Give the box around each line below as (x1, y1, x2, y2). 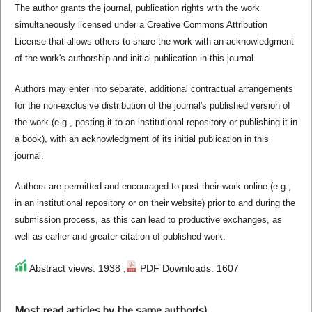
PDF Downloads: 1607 (136, 262, 239, 274)
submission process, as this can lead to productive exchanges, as (14, 214, 282, 225)
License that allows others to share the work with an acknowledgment (14, 36, 294, 47)
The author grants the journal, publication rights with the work (14, 2, 260, 13)
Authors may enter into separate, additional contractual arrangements (14, 83, 293, 94)
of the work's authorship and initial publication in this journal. (14, 52, 256, 63)
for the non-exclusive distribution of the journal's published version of (14, 100, 290, 111)
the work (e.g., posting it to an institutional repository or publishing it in (14, 116, 297, 127)
